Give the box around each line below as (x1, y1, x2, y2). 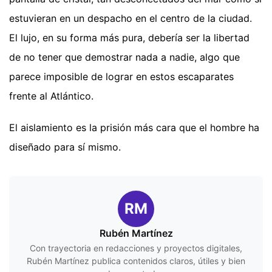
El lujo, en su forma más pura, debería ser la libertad (9, 32, 250, 44)
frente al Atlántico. (9, 90, 93, 103)
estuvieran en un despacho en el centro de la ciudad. (9, 12, 252, 25)
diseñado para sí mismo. (9, 141, 121, 154)
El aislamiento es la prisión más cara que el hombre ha (9, 121, 259, 134)
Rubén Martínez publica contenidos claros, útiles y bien (27, 256, 245, 267)
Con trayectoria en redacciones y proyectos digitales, (30, 243, 242, 254)
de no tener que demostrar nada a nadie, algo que (9, 51, 240, 64)
